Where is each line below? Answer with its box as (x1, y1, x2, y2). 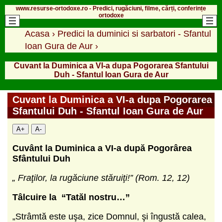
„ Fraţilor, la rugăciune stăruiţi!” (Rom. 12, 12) (12, 172, 190, 183)
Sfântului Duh (12, 153, 70, 164)
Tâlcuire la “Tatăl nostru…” (12, 192, 130, 202)
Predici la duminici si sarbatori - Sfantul (57, 28, 211, 39)
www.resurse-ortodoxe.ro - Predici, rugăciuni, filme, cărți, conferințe (16, 4, 206, 12)
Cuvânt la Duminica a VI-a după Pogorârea (12, 143, 192, 153)
